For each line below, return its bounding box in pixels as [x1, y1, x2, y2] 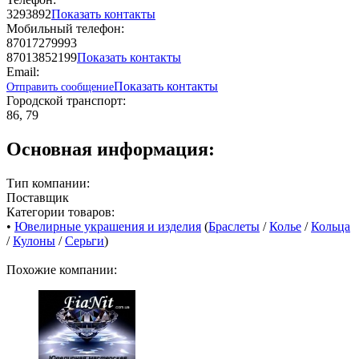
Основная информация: [6, 138, 215, 159]
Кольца [311, 219, 350, 233]
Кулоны [13, 233, 55, 248]
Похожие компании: [6, 262, 117, 276]
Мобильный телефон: [6, 21, 124, 35]
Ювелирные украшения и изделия [14, 219, 201, 233]
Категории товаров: [6, 204, 115, 219]
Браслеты [208, 219, 260, 233]
